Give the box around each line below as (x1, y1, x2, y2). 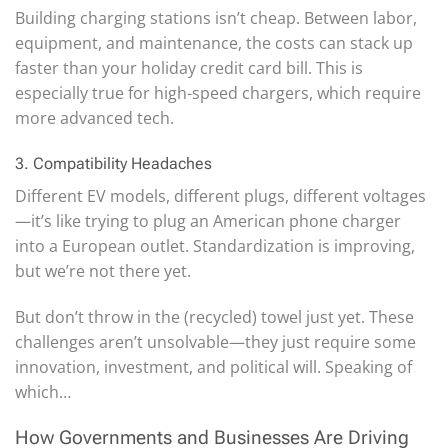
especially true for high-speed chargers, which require (15, 81, 421, 104)
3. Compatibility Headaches (15, 154, 212, 174)
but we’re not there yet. (15, 260, 191, 283)
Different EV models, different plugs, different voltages (15, 185, 426, 208)
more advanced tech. (15, 106, 174, 129)
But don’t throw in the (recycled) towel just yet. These (15, 306, 414, 329)
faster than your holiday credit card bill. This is (15, 56, 363, 79)
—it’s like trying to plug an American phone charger (15, 210, 401, 233)
